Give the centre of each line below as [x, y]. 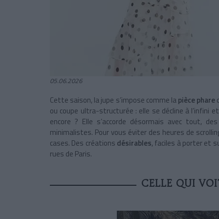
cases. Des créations [83, 143]
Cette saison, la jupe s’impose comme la [114, 100]
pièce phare [197, 100]
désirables [134, 143]
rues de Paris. [71, 154]
